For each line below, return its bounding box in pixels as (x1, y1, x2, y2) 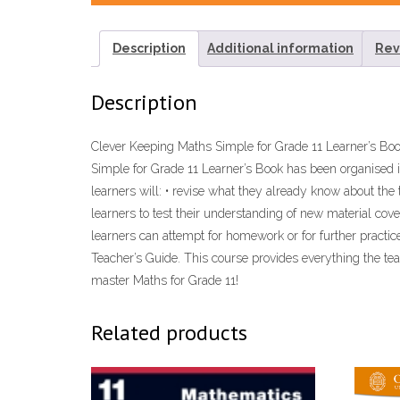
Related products (91, 319, 247, 347)
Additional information (207, 40, 354, 55)
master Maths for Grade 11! (91, 273, 238, 288)
